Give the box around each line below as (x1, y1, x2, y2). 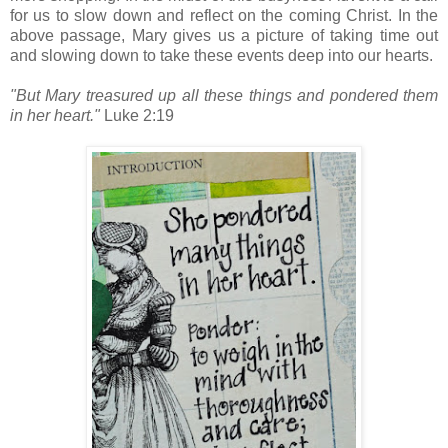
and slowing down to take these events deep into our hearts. (10, 47, 433, 65)
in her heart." (10, 107, 104, 125)
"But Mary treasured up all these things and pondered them (10, 87, 438, 105)
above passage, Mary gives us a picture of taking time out (10, 27, 438, 45)
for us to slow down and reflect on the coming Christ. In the (10, 7, 438, 25)
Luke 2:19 (104, 107, 174, 125)
